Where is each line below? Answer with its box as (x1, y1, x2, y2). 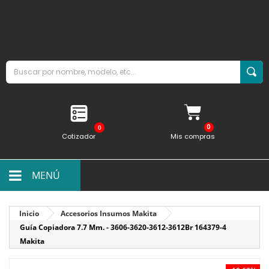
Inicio (19, 208, 39, 219)
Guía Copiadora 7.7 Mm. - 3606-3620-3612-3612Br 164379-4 (20, 222, 226, 232)
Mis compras (171, 131, 215, 141)
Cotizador (61, 131, 95, 141)
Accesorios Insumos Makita (61, 208, 157, 219)
